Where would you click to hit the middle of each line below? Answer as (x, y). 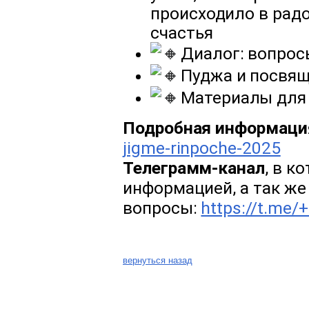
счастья (182, 32)
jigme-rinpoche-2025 (202, 148)
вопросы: (162, 208)
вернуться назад (158, 261)
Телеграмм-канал (194, 168)
